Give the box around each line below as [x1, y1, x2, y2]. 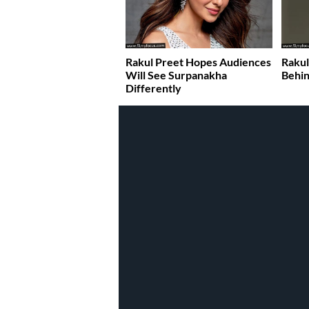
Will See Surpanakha [126, 68, 227, 81]
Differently [126, 81, 181, 94]
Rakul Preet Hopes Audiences [126, 54, 271, 68]
